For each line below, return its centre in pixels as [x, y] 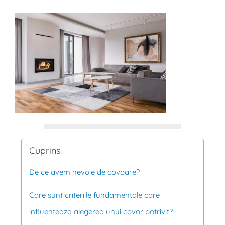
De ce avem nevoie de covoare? [84, 172]
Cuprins [44, 150]
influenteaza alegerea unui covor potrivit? [101, 211]
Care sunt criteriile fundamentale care [94, 195]
